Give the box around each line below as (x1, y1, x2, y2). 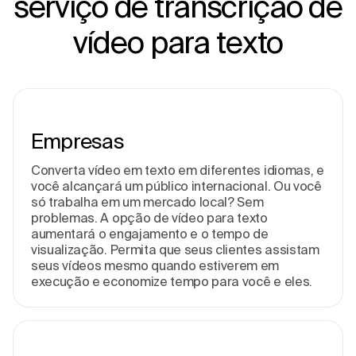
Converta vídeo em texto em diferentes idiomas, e (31, 162, 324, 177)
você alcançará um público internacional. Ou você (31, 178, 322, 193)
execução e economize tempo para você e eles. (31, 273, 312, 288)
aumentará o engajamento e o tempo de (31, 226, 269, 241)
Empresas (31, 129, 124, 153)
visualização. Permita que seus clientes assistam (31, 242, 319, 257)
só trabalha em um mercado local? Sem (31, 194, 264, 209)
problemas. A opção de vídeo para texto (31, 210, 268, 225)
